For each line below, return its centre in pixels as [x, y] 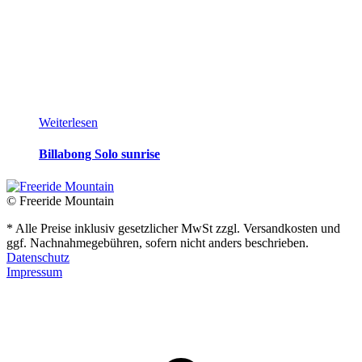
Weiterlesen [68, 122]
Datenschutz [38, 257]
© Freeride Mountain [60, 200]
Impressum [34, 271]
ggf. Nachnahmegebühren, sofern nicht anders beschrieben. [158, 242]
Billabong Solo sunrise [99, 154]
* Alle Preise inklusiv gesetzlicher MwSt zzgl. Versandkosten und [173, 228]
